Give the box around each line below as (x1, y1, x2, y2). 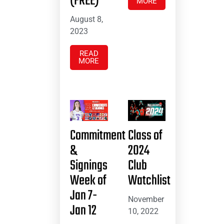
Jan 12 (70, 200, 96, 222)
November (127, 194, 164, 204)
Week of (70, 170, 106, 192)
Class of (127, 125, 162, 147)
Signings (70, 155, 107, 177)
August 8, (70, 14, 103, 24)
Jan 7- (70, 185, 97, 207)
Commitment (70, 125, 125, 147)
